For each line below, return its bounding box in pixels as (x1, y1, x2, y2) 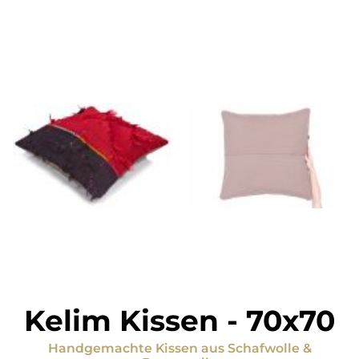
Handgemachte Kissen (47, 340, 198, 356)
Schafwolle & (227, 340, 312, 356)
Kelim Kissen (24, 302, 219, 338)
